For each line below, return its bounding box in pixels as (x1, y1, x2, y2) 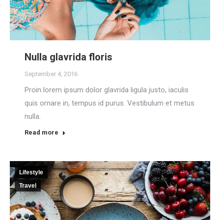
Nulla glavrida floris (25, 51, 112, 63)
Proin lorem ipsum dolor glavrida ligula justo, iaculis (25, 85, 189, 94)
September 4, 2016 (25, 70, 78, 78)
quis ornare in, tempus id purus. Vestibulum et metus (25, 98, 194, 108)
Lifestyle (19, 168, 43, 176)
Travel (19, 182, 36, 189)
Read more (25, 128, 58, 136)
